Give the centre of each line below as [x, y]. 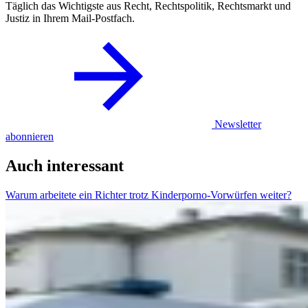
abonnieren [30, 137]
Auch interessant [65, 166]
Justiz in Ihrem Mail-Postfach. [70, 19]
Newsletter [238, 124]
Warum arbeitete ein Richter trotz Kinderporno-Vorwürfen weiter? [148, 195]
